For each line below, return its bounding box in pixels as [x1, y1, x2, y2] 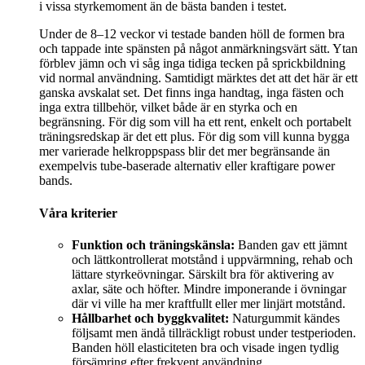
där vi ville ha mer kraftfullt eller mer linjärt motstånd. [72, 296, 345, 310]
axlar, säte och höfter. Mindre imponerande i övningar [72, 281, 346, 296]
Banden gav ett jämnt [235, 237, 347, 252]
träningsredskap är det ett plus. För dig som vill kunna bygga [39, 130, 350, 144]
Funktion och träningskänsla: [72, 237, 235, 252]
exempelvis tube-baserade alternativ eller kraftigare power [39, 159, 335, 174]
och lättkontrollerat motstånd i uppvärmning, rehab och [72, 252, 353, 266]
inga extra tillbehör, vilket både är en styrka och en [39, 100, 297, 115]
